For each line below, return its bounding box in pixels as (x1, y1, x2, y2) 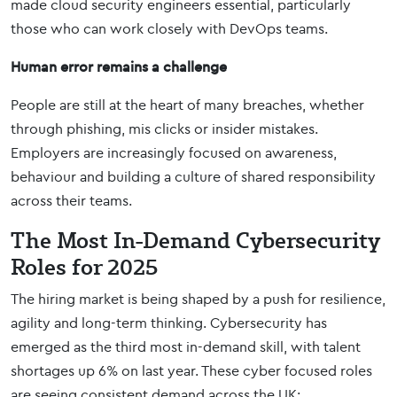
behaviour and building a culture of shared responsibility (11, 167, 376, 185)
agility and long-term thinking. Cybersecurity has (11, 314, 327, 331)
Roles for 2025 (11, 250, 158, 283)
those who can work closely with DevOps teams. (11, 19, 328, 37)
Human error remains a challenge (11, 58, 227, 75)
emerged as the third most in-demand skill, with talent (11, 338, 361, 355)
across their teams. (11, 191, 132, 209)
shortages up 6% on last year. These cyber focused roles (11, 362, 372, 379)
